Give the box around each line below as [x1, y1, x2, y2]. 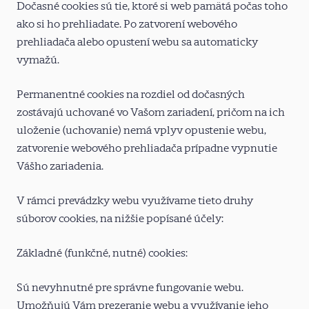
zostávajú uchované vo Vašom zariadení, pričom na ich [17, 106, 285, 119]
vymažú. [17, 53, 59, 66]
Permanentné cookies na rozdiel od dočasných [17, 88, 245, 101]
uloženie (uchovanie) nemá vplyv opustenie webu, [17, 123, 266, 137]
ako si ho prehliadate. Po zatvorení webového [17, 17, 237, 30]
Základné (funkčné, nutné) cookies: [17, 246, 188, 259]
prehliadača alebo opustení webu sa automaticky [17, 35, 258, 48]
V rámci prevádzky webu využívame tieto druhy [17, 194, 253, 207]
